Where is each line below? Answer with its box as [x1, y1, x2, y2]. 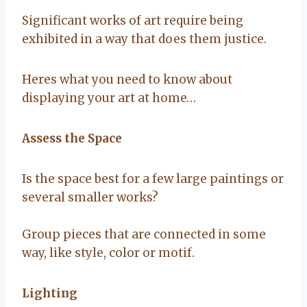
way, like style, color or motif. [22, 245, 195, 260]
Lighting [22, 285, 77, 301]
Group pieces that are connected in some [22, 226, 266, 242]
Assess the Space [22, 130, 122, 146]
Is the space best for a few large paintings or [22, 171, 284, 186]
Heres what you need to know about [22, 71, 232, 87]
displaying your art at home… [22, 90, 196, 106]
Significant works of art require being [22, 12, 243, 28]
